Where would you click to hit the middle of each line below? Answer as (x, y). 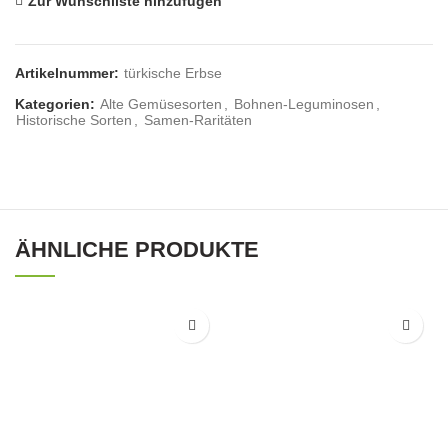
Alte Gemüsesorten (161, 104)
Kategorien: (57, 104)
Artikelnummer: (69, 73)
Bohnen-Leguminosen (304, 104)
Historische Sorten (74, 120)
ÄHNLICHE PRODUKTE (137, 250)
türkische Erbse (173, 73)
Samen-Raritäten (198, 120)
